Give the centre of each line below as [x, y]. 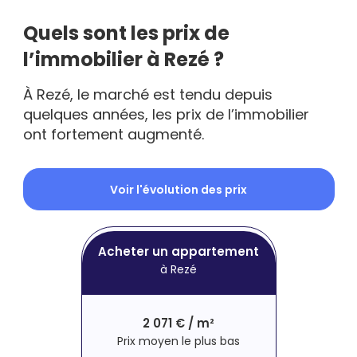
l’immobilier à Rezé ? [123, 60]
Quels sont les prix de [126, 33]
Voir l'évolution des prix [178, 189]
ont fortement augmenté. [113, 135]
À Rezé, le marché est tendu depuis [147, 95]
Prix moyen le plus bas [178, 341]
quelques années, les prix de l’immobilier [166, 115]
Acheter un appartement [178, 251]
